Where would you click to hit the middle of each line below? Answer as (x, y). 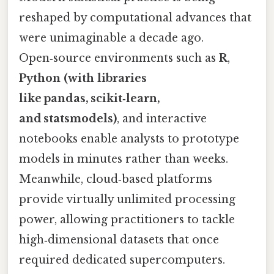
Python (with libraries (83, 78)
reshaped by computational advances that (135, 17)
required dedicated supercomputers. (122, 260)
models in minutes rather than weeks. (124, 159)
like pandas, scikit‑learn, (90, 98)
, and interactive (162, 118)
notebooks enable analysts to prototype (129, 139)
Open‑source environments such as (119, 58)
